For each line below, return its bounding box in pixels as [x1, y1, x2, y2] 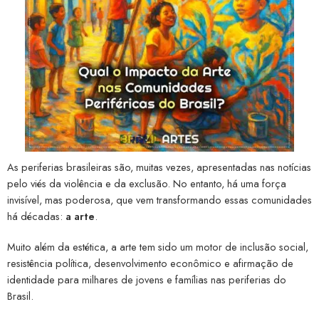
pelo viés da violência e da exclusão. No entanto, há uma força [7, 175, 286, 191]
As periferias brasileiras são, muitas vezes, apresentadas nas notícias [7, 159, 311, 174]
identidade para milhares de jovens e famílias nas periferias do [7, 271, 286, 287]
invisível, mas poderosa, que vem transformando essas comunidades [7, 192, 312, 207]
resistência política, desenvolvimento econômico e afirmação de [7, 255, 293, 271]
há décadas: [7, 208, 66, 224]
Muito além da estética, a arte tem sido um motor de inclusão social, [7, 239, 308, 254]
